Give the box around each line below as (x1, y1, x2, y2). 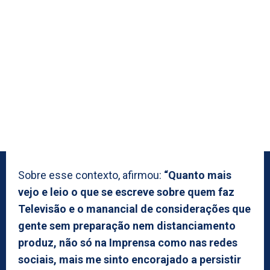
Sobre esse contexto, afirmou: (18, 168, 164, 181)
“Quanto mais (164, 168, 231, 181)
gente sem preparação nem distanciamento (18, 219, 236, 232)
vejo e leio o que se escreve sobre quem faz (18, 185, 234, 198)
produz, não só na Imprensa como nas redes (18, 236, 237, 249)
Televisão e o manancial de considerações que (18, 202, 251, 215)
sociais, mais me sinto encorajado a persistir (18, 253, 241, 266)
